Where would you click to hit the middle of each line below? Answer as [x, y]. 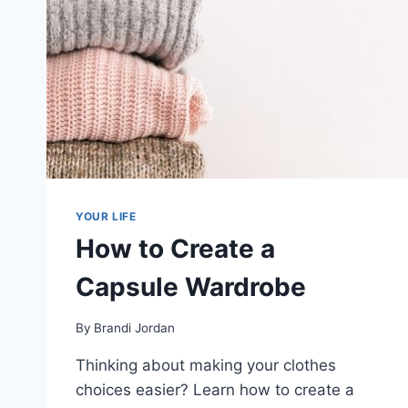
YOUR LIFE [106, 216]
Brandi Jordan [135, 328]
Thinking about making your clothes [206, 366]
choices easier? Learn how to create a [215, 390]
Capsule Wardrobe [191, 287]
